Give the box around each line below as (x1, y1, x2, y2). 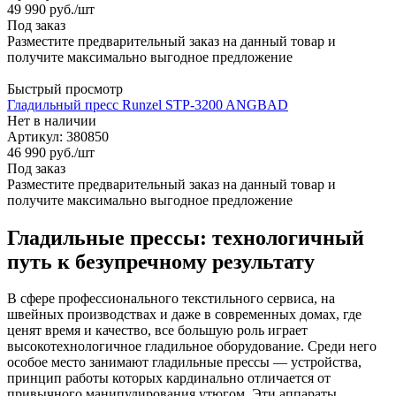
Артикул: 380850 (7, 128, 109, 144)
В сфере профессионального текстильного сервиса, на (7, 291, 335, 307)
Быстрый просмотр (7, 80, 123, 96)
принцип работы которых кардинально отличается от (7, 370, 331, 386)
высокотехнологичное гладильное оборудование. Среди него (7, 339, 377, 354)
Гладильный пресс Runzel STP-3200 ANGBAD (7, 96, 288, 112)
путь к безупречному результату (7, 249, 315, 273)
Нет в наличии (7, 112, 96, 128)
